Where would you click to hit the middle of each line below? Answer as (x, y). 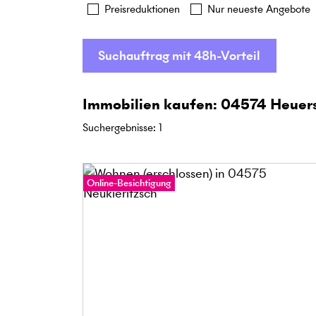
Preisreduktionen (142, 9)
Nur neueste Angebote (259, 9)
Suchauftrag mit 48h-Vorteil (180, 55)
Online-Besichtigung (129, 183)
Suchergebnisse (118, 127)
